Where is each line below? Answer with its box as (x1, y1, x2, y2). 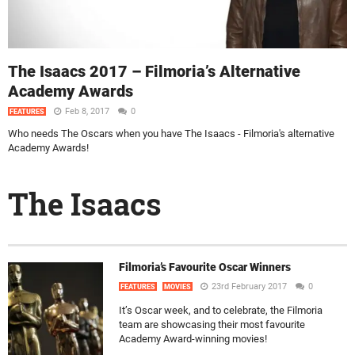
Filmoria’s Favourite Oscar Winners (119, 261, 291, 273)
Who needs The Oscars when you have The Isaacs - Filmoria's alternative (8, 128, 334, 140)
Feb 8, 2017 (65, 106, 112, 117)
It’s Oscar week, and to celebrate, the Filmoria (119, 304, 323, 316)
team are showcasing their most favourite (119, 319, 305, 330)
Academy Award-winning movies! (119, 333, 267, 345)
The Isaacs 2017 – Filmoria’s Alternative (8, 62, 300, 82)
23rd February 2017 (212, 281, 287, 292)
